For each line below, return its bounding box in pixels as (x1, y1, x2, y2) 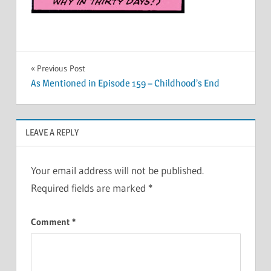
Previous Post (36, 62, 85, 74)
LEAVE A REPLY (25, 126, 79, 139)
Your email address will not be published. (30, 164, 204, 177)
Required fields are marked (30, 181, 148, 195)
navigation (30, 85, 108, 106)
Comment (30, 215, 72, 227)
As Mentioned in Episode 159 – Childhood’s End (30, 77, 220, 90)
